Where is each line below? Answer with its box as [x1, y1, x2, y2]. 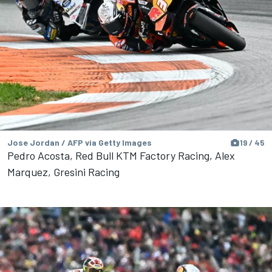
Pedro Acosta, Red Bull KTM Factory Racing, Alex [7, 148, 235, 162]
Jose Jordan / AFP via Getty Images [7, 137, 152, 148]
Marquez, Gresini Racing [7, 165, 120, 178]
